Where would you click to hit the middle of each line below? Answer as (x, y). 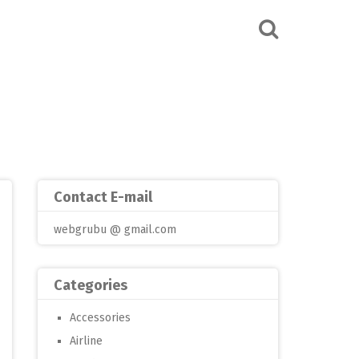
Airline (86, 341)
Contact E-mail (103, 197)
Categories (91, 285)
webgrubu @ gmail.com (115, 230)
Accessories (100, 318)
